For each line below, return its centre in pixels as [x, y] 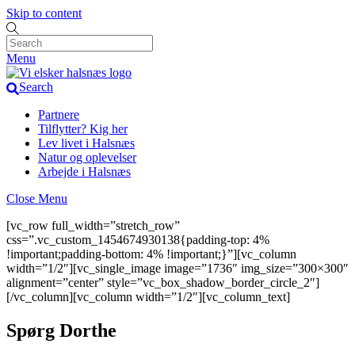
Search [36, 87]
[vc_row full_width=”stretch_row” [93, 225]
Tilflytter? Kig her [83, 128]
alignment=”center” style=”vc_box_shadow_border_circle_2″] [163, 282]
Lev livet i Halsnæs [86, 143]
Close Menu [37, 198]
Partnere [59, 114]
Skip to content [44, 13]
